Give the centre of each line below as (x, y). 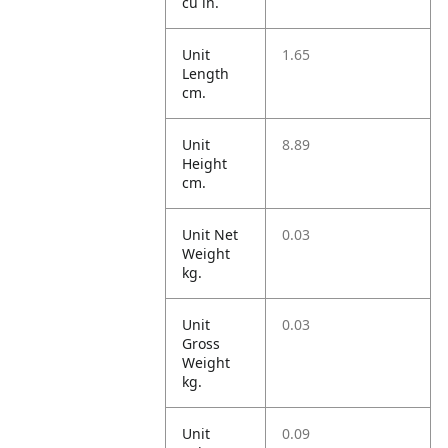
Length (206, 73)
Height (205, 163)
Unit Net (210, 234)
